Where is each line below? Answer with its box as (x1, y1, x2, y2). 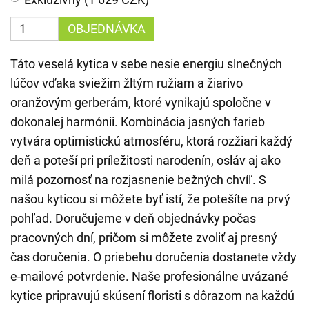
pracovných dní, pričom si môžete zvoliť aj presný (10, 230, 277, 245)
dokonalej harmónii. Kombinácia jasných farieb (10, 114, 265, 129)
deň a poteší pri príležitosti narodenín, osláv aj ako (10, 153, 281, 168)
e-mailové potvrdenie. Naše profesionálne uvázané (10, 269, 288, 283)
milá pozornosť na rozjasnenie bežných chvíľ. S (10, 172, 266, 187)
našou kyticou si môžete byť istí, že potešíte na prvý (10, 192, 290, 206)
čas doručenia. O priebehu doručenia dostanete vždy (10, 250, 297, 264)
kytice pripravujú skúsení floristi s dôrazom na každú (10, 288, 295, 303)
